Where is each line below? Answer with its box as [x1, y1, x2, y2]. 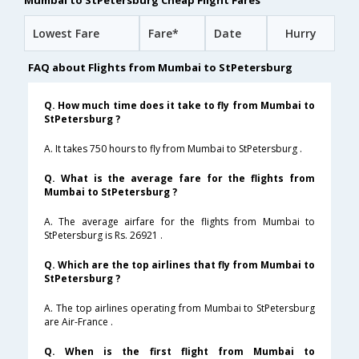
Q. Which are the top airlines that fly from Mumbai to [44, 258, 315, 272]
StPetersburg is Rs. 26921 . [44, 228, 163, 243]
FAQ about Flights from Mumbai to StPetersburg [28, 60, 292, 75]
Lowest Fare [33, 26, 99, 42]
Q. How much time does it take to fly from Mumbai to [44, 99, 315, 113]
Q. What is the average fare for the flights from [44, 171, 315, 186]
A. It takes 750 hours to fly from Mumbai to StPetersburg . [44, 142, 302, 156]
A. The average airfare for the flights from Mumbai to [44, 215, 315, 229]
